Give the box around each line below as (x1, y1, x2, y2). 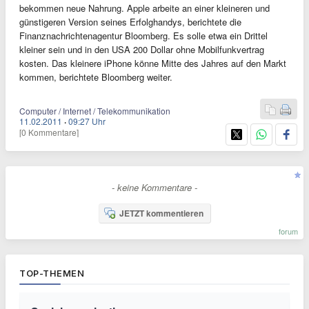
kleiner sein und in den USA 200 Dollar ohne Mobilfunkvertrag (19, 43, 264, 56)
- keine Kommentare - (112, 181, 197, 194)
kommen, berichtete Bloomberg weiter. (19, 70, 172, 83)
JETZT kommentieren (119, 207, 203, 219)
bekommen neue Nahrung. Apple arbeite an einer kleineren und (19, 1, 270, 14)
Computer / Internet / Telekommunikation (19, 105, 170, 117)
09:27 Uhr (68, 115, 106, 127)
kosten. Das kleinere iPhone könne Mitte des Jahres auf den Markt (19, 57, 286, 70)
